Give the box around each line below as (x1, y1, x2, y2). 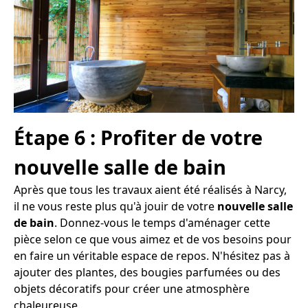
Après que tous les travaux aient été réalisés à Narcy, (14, 181, 287, 197)
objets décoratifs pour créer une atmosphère (14, 280, 250, 296)
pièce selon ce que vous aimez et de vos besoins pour (14, 231, 291, 247)
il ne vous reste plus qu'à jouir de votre (14, 198, 217, 214)
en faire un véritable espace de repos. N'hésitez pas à (14, 247, 290, 263)
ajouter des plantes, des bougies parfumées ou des (14, 264, 280, 280)
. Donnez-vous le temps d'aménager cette (54, 214, 270, 230)
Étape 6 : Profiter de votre (14, 123, 263, 151)
